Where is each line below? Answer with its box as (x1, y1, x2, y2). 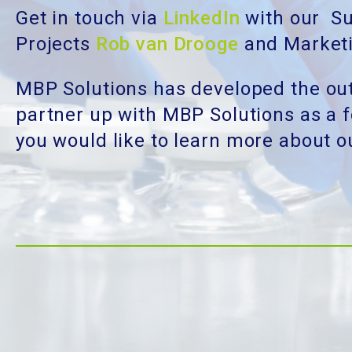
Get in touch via (16, 7, 158, 30)
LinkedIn (157, 7, 240, 30)
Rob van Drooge (95, 33, 239, 56)
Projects (16, 33, 96, 56)
